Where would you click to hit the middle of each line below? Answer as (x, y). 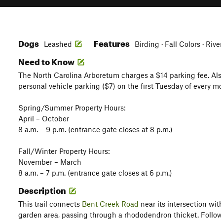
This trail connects (50, 204)
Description (43, 189)
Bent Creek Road (110, 204)
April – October (44, 118)
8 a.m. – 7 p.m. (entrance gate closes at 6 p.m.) (95, 173)
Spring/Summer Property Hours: (72, 108)
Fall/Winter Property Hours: (64, 151)
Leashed (58, 44)
